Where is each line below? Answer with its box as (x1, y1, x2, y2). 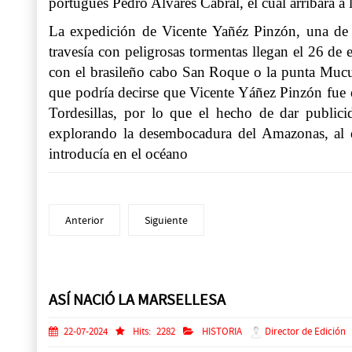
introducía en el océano (49, 145, 188, 163)
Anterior (65, 213, 104, 228)
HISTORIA (202, 325, 244, 339)
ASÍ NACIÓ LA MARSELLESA (49, 290, 225, 310)
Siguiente (145, 213, 188, 228)
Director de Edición (262, 325, 346, 339)
